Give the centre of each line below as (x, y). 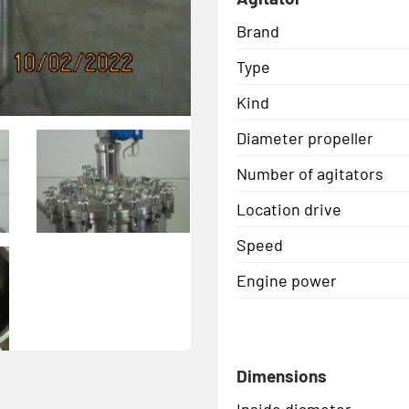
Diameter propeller (305, 137)
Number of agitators (310, 173)
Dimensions (282, 375)
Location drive (289, 209)
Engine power (287, 280)
